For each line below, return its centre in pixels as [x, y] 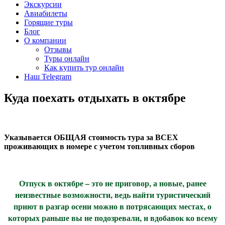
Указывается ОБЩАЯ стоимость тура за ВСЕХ [91, 137]
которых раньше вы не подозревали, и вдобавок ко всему [113, 217]
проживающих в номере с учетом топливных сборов [99, 146]
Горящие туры [48, 22]
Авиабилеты [46, 13]
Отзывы [58, 49]
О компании [45, 40]
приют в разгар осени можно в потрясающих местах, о [113, 206]
